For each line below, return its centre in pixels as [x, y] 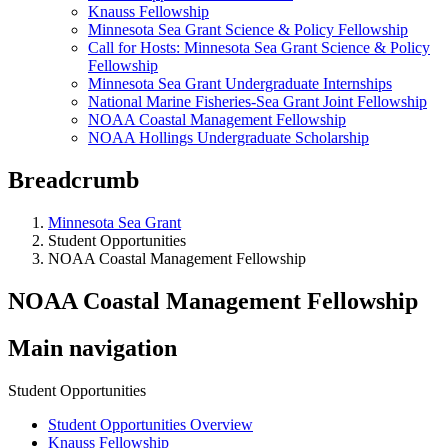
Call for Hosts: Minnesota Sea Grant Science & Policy [259, 47]
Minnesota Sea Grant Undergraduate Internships [240, 83]
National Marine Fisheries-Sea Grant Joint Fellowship [257, 101]
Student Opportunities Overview [150, 424]
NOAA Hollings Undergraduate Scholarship [228, 137]
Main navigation [92, 347]
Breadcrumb [73, 179]
